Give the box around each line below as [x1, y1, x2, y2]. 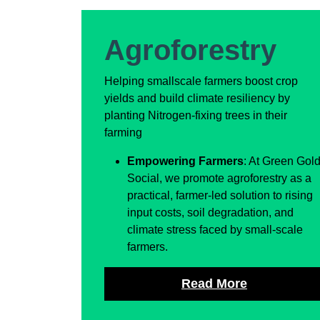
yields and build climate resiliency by [104, 92, 290, 105]
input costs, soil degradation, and [127, 206, 294, 219]
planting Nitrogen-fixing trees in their [104, 109, 287, 122]
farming [104, 126, 142, 139]
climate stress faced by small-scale [127, 224, 303, 236]
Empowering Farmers [127, 155, 244, 168]
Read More [181, 276, 247, 291]
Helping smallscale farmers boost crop [104, 75, 298, 88]
